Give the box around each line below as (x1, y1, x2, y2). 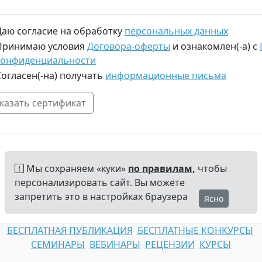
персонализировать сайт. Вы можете (15, 176, 185, 189)
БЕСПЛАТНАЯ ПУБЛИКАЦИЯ (6, 224, 133, 237)
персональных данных (125, 25, 228, 37)
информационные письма (105, 69, 226, 82)
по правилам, (128, 162, 195, 175)
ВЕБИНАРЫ (89, 238, 140, 251)
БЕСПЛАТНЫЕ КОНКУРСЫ (137, 224, 253, 237)
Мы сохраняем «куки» (24, 162, 128, 175)
